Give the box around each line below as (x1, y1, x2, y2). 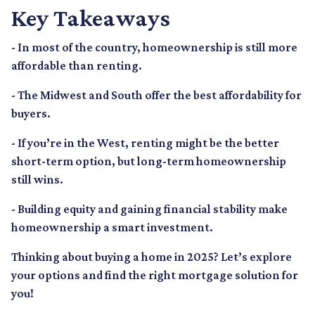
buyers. (11, 106, 51, 121)
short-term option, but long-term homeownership (11, 154, 286, 169)
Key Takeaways (11, 4, 170, 32)
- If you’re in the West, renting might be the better (11, 136, 279, 150)
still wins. (11, 172, 63, 187)
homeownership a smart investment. (11, 220, 213, 235)
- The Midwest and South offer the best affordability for (11, 88, 302, 103)
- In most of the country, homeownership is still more (11, 40, 297, 55)
